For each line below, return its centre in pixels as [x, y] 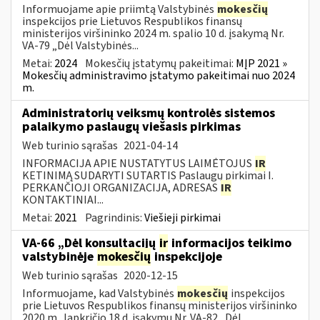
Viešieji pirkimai [182, 217]
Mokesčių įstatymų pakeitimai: [160, 63]
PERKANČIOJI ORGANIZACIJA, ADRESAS [121, 187]
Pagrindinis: [115, 217]
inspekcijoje [187, 256]
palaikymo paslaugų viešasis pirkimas [131, 126]
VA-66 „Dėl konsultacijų [90, 243]
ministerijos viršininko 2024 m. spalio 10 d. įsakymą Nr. [153, 33]
